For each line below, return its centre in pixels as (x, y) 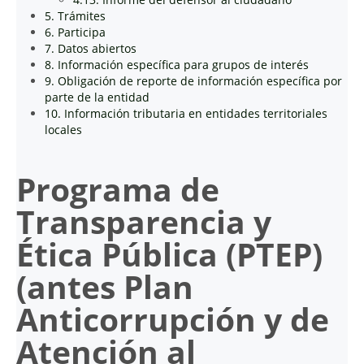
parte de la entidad (97, 97)
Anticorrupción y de (173, 319)
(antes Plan (105, 287)
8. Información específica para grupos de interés (177, 65)
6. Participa (75, 32)
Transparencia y (144, 222)
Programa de (118, 189)
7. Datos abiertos (91, 48)
